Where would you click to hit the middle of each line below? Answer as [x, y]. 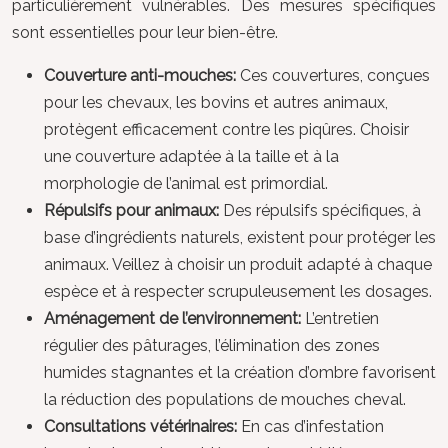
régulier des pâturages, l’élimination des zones [212, 345]
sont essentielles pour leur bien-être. [145, 32]
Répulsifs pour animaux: [133, 210]
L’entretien [342, 318]
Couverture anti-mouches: [142, 75]
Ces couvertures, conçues [335, 75]
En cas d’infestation [312, 426]
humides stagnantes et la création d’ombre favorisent [240, 372]
